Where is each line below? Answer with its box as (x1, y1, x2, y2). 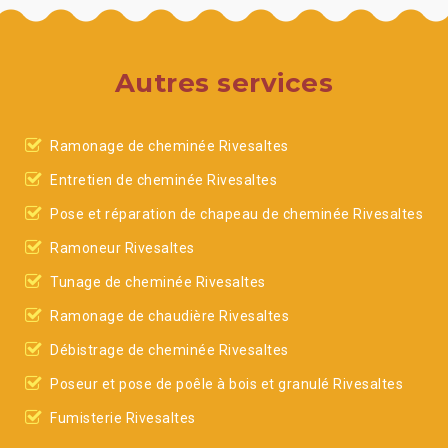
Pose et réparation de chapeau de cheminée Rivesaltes (50, 206, 423, 222)
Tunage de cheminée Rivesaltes (50, 274, 266, 290)
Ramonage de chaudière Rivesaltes (50, 308, 289, 324)
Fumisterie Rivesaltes (50, 410, 196, 426)
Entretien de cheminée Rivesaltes (50, 172, 277, 188)
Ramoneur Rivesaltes (50, 240, 195, 256)
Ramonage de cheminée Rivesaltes (50, 138, 289, 154)
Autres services (114, 67, 334, 99)
